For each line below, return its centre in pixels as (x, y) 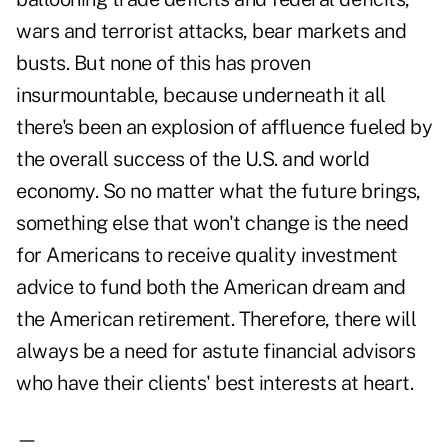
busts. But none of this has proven (163, 63)
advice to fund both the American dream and (210, 287)
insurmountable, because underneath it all (201, 95)
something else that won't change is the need (212, 223)
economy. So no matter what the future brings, (218, 191)
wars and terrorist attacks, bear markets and (211, 31)
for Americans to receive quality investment (207, 255)
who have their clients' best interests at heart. (214, 383)
